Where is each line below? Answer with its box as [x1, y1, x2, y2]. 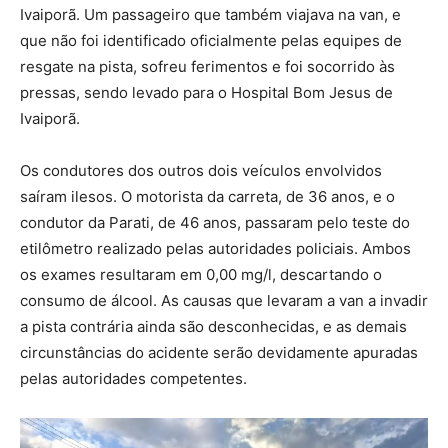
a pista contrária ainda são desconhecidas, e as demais [20, 316, 407, 336]
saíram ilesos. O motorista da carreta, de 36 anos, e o [20, 186, 395, 206]
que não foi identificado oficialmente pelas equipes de [20, 30, 402, 50]
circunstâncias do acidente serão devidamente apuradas [20, 342, 418, 362]
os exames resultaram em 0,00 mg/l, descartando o [20, 264, 382, 284]
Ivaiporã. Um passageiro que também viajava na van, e [20, 4, 401, 24]
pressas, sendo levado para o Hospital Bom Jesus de [20, 82, 393, 102]
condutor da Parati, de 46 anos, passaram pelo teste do [20, 212, 410, 232]
